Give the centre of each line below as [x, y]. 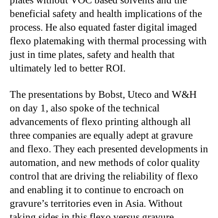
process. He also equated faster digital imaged [103, 27]
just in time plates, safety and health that [92, 54]
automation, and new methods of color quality [105, 163]
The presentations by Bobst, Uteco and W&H [103, 94]
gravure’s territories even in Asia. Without [96, 203]
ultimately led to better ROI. [68, 68]
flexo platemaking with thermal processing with [108, 41]
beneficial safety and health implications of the [106, 14]
